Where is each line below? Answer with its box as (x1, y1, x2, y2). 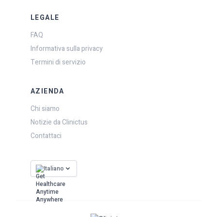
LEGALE (31, 12, 60, 23)
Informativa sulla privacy (31, 43, 103, 54)
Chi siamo (31, 103, 60, 114)
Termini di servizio (31, 57, 86, 67)
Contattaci (31, 130, 62, 141)
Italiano (44, 164, 64, 173)
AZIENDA (31, 86, 64, 96)
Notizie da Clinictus (31, 117, 88, 127)
